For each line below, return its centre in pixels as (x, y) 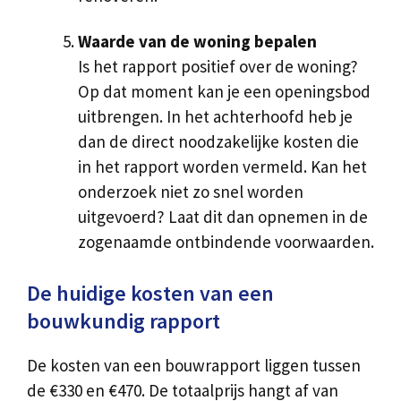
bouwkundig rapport (124, 321)
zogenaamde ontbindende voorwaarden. (226, 241)
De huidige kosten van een (150, 294)
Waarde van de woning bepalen (197, 41)
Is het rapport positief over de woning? (218, 66)
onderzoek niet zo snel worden (191, 191)
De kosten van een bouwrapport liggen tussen (194, 366)
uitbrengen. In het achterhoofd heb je (215, 116)
